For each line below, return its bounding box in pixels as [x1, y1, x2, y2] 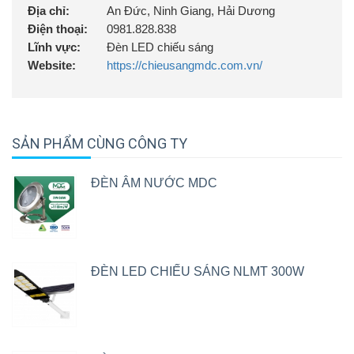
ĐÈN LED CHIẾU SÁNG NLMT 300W [91, 265, 304, 278]
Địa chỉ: [28, 4, 70, 17]
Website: [28, 58, 76, 72]
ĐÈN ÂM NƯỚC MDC [91, 176, 217, 190]
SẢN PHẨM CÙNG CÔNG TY [12, 135, 187, 152]
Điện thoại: [28, 22, 88, 36]
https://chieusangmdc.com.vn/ [107, 58, 262, 72]
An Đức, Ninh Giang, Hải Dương [107, 4, 275, 17]
